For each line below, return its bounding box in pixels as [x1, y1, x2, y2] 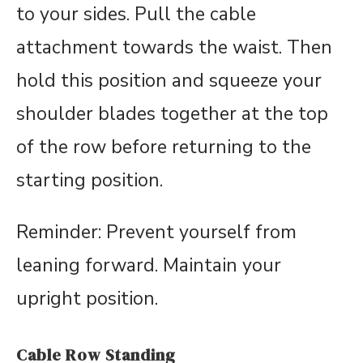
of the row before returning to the [16, 135, 311, 160]
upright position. [16, 286, 158, 311]
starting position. [16, 168, 163, 193]
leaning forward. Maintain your [16, 253, 281, 278]
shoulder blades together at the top [16, 101, 328, 126]
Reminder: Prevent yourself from [16, 220, 297, 245]
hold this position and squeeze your [16, 68, 322, 93]
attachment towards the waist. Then [16, 35, 332, 60]
